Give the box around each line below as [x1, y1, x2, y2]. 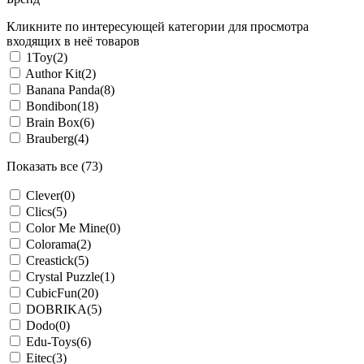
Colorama [26, 237, 76, 251]
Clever [26, 188, 60, 202]
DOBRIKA [26, 302, 87, 316]
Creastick [26, 253, 74, 267]
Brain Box [26, 115, 80, 129]
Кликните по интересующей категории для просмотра [6, 19, 309, 33]
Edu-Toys [26, 335, 76, 349]
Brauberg [26, 132, 74, 145]
